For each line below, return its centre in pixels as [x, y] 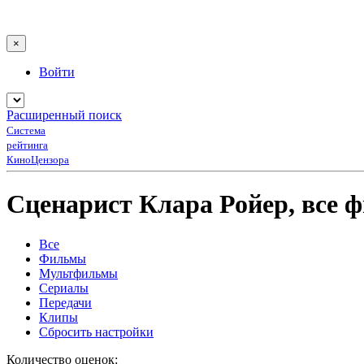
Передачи [65, 302]
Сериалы [64, 288]
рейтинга [27, 145]
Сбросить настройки [96, 331]
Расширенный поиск [64, 115]
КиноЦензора [38, 160]
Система [26, 130]
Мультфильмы [78, 273]
